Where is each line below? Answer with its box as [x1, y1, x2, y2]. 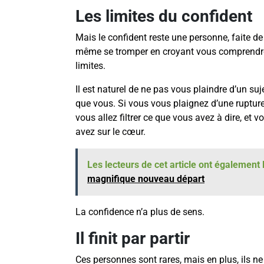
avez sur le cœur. [75, 126, 146, 138]
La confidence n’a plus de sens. [75, 206, 204, 218]
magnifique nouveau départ [87, 173, 204, 185]
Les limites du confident [75, 6, 252, 27]
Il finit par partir [75, 229, 190, 249]
